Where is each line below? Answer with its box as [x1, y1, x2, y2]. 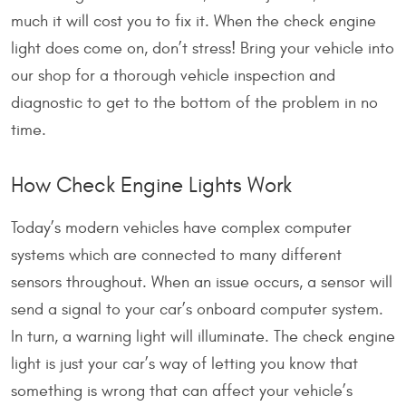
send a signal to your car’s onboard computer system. [11, 299, 383, 319]
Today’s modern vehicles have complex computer [11, 217, 352, 237]
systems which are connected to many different [11, 245, 342, 265]
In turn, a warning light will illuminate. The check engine [11, 326, 395, 346]
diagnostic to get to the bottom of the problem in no [11, 93, 378, 113]
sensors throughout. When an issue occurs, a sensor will [11, 272, 392, 292]
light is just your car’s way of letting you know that [11, 353, 358, 373]
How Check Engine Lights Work [11, 172, 292, 198]
